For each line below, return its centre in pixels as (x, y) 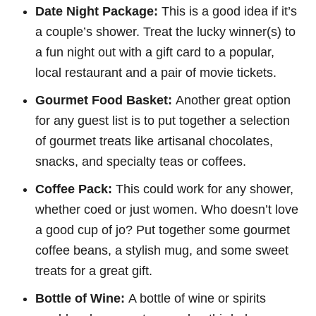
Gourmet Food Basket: (105, 100)
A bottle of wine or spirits (197, 298)
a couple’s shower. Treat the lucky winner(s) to (165, 31)
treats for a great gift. (94, 271)
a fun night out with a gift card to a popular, (155, 52)
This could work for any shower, (203, 189)
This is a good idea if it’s (227, 11)
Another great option (233, 100)
